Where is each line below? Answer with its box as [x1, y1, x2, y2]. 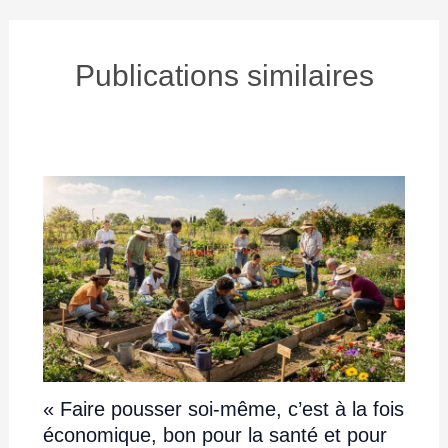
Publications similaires [74, 58, 374, 92]
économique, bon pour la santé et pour [42, 423, 387, 446]
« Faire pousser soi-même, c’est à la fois [42, 397, 404, 420]
